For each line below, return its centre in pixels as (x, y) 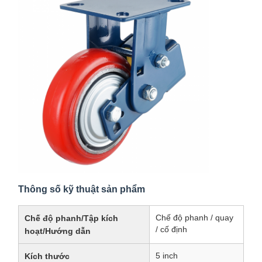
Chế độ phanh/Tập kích (71, 218)
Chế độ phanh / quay (194, 218)
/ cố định (171, 229)
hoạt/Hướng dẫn (58, 231)
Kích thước (47, 256)
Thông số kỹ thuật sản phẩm (82, 189)
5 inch (167, 256)
